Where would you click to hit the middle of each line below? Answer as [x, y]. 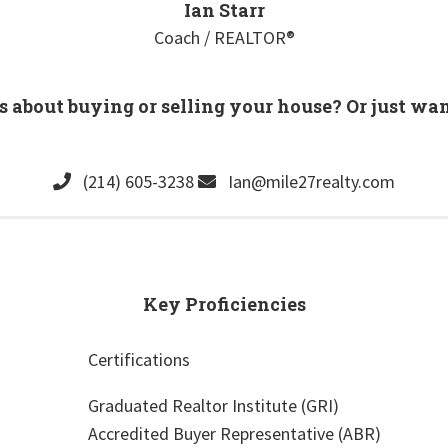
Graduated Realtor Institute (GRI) [213, 406]
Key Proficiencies [224, 304]
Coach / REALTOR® [224, 38]
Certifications [138, 360]
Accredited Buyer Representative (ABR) [234, 434]
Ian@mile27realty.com [305, 182]
